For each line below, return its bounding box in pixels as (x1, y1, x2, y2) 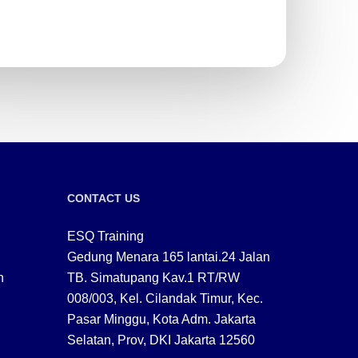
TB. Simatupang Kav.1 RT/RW (67, 271, 241, 285)
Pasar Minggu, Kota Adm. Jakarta (67, 312, 257, 327)
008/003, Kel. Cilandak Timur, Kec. (67, 292, 264, 306)
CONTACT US (67, 192, 141, 205)
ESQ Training (67, 229, 145, 244)
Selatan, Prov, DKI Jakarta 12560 (67, 333, 256, 348)
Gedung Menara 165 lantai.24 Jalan (67, 250, 271, 265)
